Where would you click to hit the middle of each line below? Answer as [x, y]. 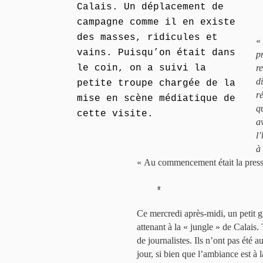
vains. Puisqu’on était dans [156, 53]
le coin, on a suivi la [141, 68]
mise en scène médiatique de [156, 99]
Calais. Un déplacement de [150, 7]
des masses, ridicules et [147, 38]
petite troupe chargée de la [156, 83]
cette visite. [115, 114]
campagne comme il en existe [156, 22]
